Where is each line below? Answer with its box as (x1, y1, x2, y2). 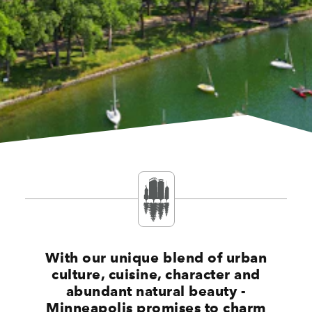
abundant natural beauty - (65, 282, 247, 299)
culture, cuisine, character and (52, 265, 260, 283)
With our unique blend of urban (45, 249, 267, 266)
